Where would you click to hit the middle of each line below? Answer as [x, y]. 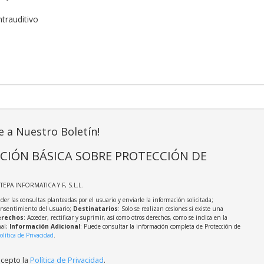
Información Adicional [44, 227]
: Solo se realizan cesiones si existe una [170, 209]
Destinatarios [95, 209]
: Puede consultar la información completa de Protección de [160, 227]
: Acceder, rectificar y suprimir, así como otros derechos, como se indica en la [125, 218]
